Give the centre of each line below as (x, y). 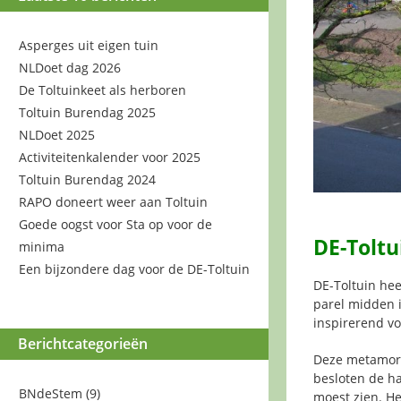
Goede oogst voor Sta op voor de (115, 224)
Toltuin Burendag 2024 (87, 179)
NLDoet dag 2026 (70, 67)
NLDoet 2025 (57, 134)
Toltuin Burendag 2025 (87, 112)
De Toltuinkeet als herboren (102, 90)
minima (42, 246)
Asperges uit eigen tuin (89, 45)
